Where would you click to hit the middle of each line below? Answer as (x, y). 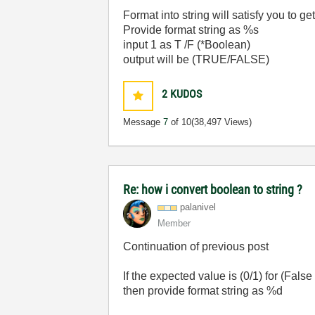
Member (174, 223)
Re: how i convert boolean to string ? (213, 189)
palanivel (198, 207)
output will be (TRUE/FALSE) (197, 59)
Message (143, 122)
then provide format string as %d (203, 291)
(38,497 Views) (222, 122)
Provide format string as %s (191, 30)
